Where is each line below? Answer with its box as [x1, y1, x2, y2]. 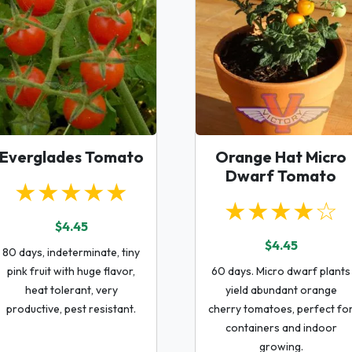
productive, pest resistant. [6, 301, 136, 316]
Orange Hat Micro [215, 146, 346, 167]
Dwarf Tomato [225, 165, 336, 185]
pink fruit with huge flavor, [7, 263, 135, 278]
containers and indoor [225, 320, 337, 335]
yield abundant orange [225, 282, 337, 297]
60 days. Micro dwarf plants [211, 263, 350, 278]
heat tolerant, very [24, 282, 118, 297]
